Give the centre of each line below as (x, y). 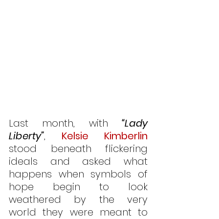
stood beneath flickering (78, 148)
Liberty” (26, 136)
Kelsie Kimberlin (105, 136)
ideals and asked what (78, 161)
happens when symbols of (78, 174)
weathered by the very (78, 199)
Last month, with (65, 123)
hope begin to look (78, 186)
